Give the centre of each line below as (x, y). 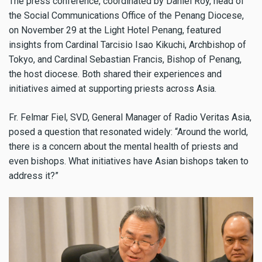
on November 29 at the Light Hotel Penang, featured (115, 30)
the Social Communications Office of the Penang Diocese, (126, 16)
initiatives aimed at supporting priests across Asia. (113, 89)
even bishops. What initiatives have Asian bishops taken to (129, 161)
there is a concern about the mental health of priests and (123, 147)
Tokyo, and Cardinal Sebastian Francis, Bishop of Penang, (125, 60)
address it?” (34, 176)
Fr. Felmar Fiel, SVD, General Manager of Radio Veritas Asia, (130, 118)
